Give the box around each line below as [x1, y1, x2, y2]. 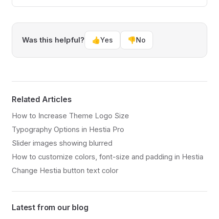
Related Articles [12, 94, 72, 105]
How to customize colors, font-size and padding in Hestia [12, 153, 203, 162]
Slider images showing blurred [12, 139, 112, 148]
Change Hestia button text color [12, 166, 118, 175]
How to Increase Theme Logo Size [12, 111, 129, 121]
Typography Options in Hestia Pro [12, 125, 124, 134]
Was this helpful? [22, 35, 85, 45]
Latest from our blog [12, 202, 88, 213]
